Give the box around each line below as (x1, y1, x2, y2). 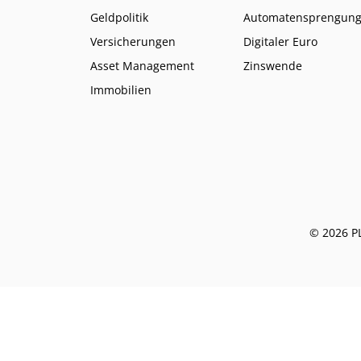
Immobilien (90, 81, 151, 98)
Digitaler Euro (243, 33, 317, 49)
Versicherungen (90, 33, 176, 49)
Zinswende (243, 57, 302, 73)
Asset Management (90, 57, 194, 73)
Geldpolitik (90, 9, 148, 25)
